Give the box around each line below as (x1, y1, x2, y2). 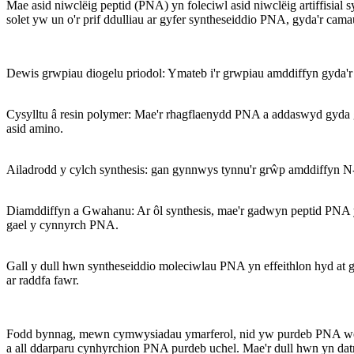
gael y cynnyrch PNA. (6, 217, 119, 232)
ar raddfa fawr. (6, 273, 79, 287)
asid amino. (6, 121, 63, 135)
